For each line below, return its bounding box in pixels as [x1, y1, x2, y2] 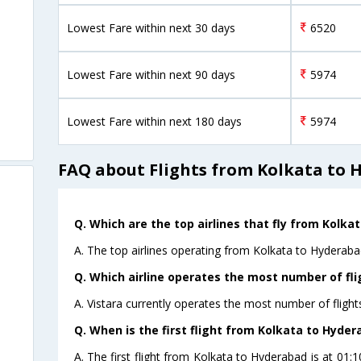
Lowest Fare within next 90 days [66, 66, 235, 82]
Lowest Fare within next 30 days [66, 19, 235, 35]
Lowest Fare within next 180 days [66, 113, 242, 129]
